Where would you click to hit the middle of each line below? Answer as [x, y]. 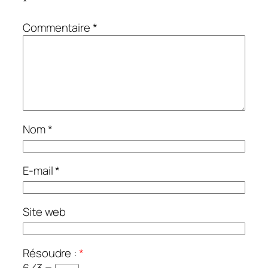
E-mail [39, 171]
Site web [45, 212]
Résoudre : [51, 253]
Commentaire [58, 28]
